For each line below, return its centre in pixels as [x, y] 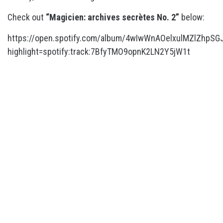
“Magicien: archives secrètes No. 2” [113, 17]
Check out [27, 17]
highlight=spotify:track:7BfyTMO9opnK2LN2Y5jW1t [99, 52]
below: [193, 17]
